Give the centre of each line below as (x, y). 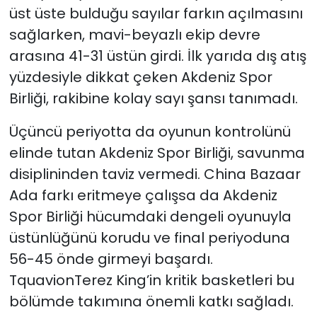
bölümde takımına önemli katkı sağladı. (151, 302)
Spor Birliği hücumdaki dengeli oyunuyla (150, 217)
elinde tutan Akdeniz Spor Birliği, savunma (157, 153)
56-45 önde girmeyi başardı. (111, 259)
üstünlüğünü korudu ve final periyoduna (149, 238)
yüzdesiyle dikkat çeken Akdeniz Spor (140, 77)
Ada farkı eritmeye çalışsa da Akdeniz (143, 196)
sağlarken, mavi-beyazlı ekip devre (134, 35)
